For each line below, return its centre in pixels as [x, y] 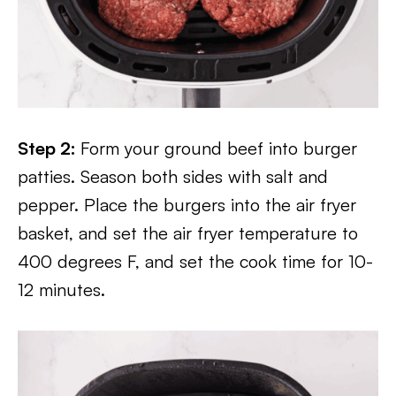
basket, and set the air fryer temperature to [188, 233]
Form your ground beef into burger [219, 148]
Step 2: [47, 148]
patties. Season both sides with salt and [173, 176]
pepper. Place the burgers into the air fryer [187, 205]
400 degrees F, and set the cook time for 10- [195, 261]
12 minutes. [61, 289]
